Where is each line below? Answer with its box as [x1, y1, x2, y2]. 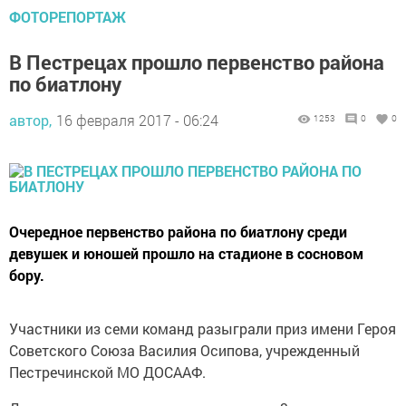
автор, [9, 111, 52, 130]
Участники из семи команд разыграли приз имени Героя [9, 319, 396, 339]
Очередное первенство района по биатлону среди [9, 222, 347, 242]
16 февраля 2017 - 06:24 [56, 111, 218, 130]
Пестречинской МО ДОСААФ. [9, 362, 206, 382]
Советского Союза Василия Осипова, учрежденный [9, 341, 360, 361]
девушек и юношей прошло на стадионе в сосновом [9, 244, 363, 264]
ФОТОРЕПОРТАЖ [9, 7, 126, 27]
